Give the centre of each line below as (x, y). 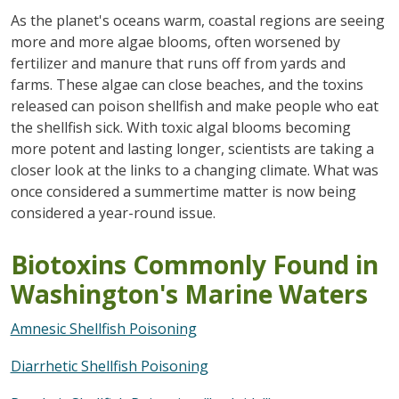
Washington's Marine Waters (189, 293)
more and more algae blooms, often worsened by (175, 41)
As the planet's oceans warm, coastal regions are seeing (197, 20)
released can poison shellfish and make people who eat (194, 106)
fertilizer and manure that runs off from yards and (178, 63)
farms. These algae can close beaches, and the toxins (187, 84)
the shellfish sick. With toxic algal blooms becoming (180, 127)
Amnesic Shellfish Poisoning (103, 328)
